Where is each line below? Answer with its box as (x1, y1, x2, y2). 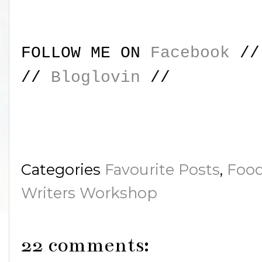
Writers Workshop (21, 184, 157, 202)
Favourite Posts (105, 160, 220, 179)
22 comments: (21, 232, 149, 258)
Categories (21, 160, 105, 179)
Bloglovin (51, 68, 140, 88)
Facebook (150, 43, 230, 63)
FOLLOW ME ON (21, 43, 150, 63)
